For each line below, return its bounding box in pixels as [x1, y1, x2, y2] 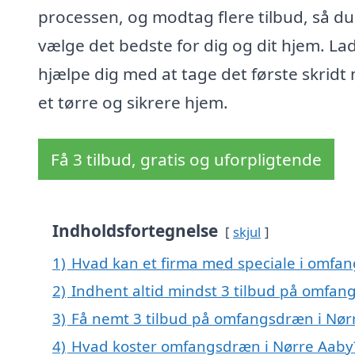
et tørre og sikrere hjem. [38, 91, 228, 114]
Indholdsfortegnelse [52, 219, 218, 242]
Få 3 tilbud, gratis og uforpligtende [51, 148, 322, 171]
